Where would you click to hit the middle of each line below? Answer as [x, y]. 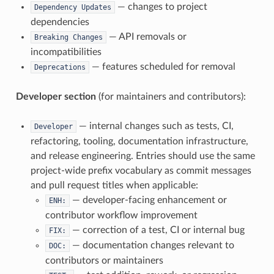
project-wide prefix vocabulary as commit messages [141, 171]
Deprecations [60, 67]
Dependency [55, 7]
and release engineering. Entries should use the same [143, 156]
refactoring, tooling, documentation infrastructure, [139, 141]
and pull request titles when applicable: [114, 185]
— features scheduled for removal [162, 67]
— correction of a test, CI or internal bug [157, 230]
